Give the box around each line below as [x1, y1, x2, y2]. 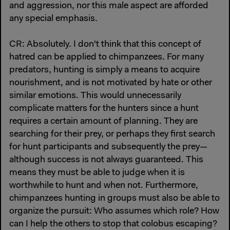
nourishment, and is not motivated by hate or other [9, 79, 212, 88]
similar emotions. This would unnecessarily [9, 91, 181, 101]
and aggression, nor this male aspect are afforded [9, 2, 208, 11]
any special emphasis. [9, 14, 98, 24]
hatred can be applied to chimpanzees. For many [9, 53, 204, 63]
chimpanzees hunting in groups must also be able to [9, 194, 220, 204]
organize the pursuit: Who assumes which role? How [9, 207, 219, 217]
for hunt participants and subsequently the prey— [9, 143, 207, 152]
